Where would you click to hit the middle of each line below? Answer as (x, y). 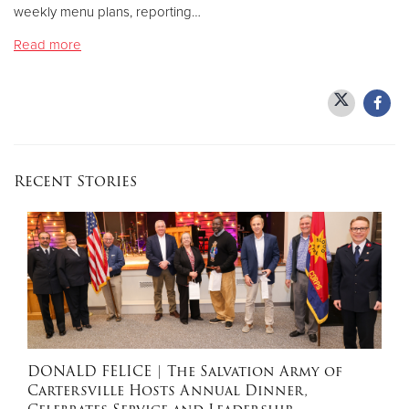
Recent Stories (75, 181)
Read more (47, 45)
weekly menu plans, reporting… (107, 12)
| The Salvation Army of (247, 371)
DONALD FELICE (89, 371)
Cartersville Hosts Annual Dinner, (168, 390)
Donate (204, 47)
